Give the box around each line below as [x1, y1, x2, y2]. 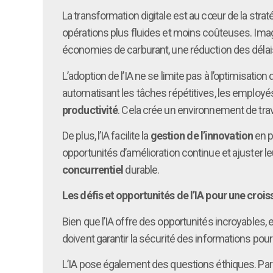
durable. [123, 163, 160, 176]
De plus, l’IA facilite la [62, 129, 151, 142]
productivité [62, 103, 118, 116]
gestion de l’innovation [150, 129, 253, 142]
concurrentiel [62, 163, 124, 176]
